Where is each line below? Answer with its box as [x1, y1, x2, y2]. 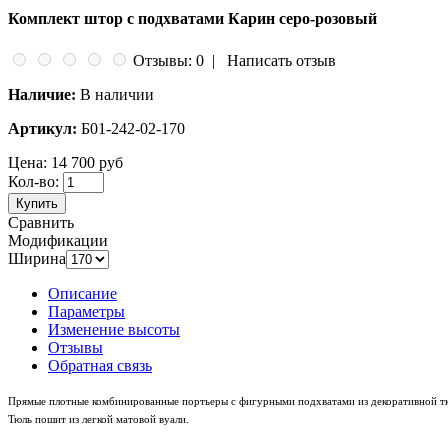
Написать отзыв [227, 51, 336, 69]
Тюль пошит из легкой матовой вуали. [8, 413, 192, 425]
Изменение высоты [48, 320, 180, 338]
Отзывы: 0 [133, 51, 204, 69]
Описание [48, 284, 117, 302]
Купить [16, 195, 58, 211]
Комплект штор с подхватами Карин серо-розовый [8, 10, 377, 28]
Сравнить [8, 213, 74, 231]
